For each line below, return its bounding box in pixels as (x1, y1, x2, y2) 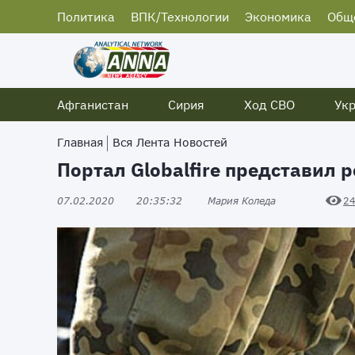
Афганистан (57, 97, 128, 113)
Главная (57, 136, 103, 149)
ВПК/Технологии (131, 9, 229, 25)
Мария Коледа (208, 194, 276, 207)
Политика (57, 9, 115, 25)
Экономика (245, 9, 311, 25)
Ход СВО (244, 97, 295, 113)
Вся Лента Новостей (113, 136, 227, 149)
